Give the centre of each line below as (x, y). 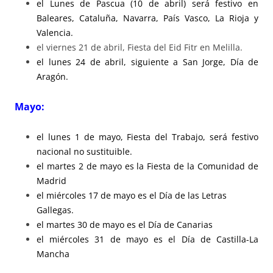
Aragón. (52, 76)
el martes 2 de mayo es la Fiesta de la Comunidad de (147, 166)
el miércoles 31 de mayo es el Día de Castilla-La (147, 239)
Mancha (53, 253)
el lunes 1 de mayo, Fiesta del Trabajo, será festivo (147, 136)
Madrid (51, 180)
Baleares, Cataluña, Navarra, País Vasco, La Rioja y (147, 18)
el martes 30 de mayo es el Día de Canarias (125, 224)
